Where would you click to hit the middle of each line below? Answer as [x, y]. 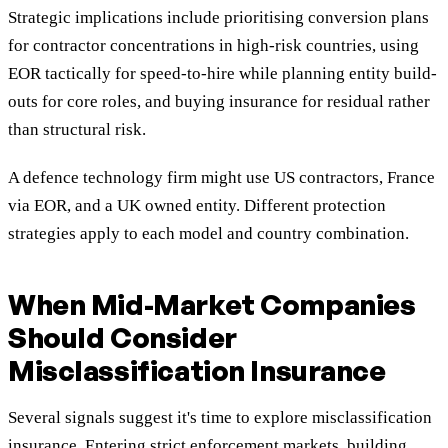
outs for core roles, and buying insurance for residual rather [219, 102]
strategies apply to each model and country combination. [208, 234]
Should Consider [122, 338]
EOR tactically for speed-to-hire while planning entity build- [222, 74]
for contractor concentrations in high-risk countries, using [213, 46]
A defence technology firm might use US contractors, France [221, 178]
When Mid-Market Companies [212, 305]
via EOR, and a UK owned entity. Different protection [197, 206]
